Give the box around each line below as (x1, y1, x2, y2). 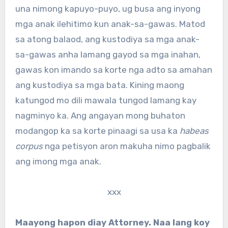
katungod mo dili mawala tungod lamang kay (15, 95, 196, 106)
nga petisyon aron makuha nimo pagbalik (42, 141, 211, 152)
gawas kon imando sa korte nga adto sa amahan (15, 65, 212, 75)
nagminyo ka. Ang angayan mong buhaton (15, 110, 185, 121)
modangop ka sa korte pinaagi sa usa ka (15, 126, 180, 136)
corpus (15, 141, 43, 152)
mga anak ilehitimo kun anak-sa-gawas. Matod (15, 19, 205, 30)
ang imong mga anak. (15, 156, 101, 167)
